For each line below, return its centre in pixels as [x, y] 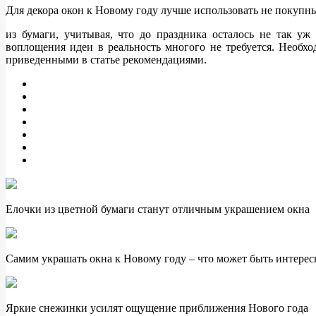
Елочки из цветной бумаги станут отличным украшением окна [158, 209]
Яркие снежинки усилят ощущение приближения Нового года [157, 308]
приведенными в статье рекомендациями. [106, 60]
